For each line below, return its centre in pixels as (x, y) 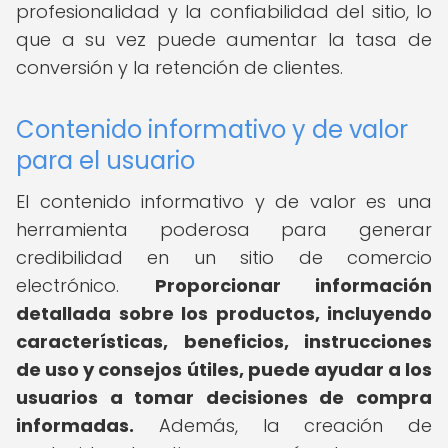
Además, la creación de (283, 425)
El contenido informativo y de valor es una (224, 201)
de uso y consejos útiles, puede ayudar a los (224, 369)
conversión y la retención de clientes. (179, 67)
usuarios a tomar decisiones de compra (224, 397)
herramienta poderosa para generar (224, 229)
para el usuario (105, 160)
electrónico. (85, 285)
